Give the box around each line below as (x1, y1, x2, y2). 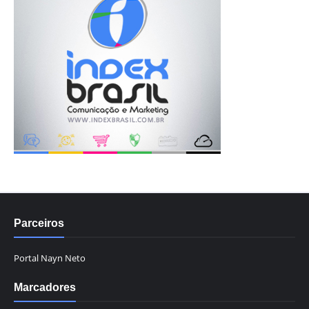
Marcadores (14, 281, 76, 293)
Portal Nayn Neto (14, 251, 86, 264)
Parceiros (14, 217, 64, 229)
